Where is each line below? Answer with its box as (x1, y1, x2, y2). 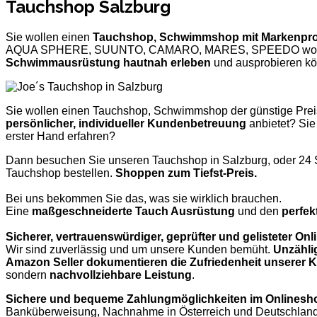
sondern (6, 269, 50, 282)
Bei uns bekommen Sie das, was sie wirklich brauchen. (6, 192, 282, 205)
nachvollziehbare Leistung (50, 269, 192, 282)
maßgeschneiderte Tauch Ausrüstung (32, 205, 235, 218)
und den (235, 205, 282, 218)
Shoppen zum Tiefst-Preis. (115, 167, 260, 180)
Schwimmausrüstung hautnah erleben (6, 57, 211, 69)
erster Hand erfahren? (6, 130, 115, 143)
